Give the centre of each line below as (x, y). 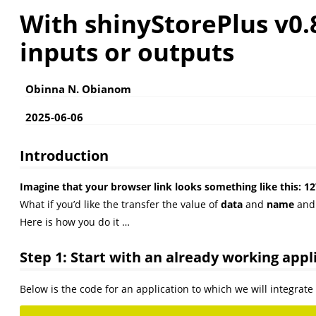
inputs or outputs (127, 52)
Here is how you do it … (75, 222)
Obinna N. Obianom (78, 89)
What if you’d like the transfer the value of (120, 205)
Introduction (64, 155)
